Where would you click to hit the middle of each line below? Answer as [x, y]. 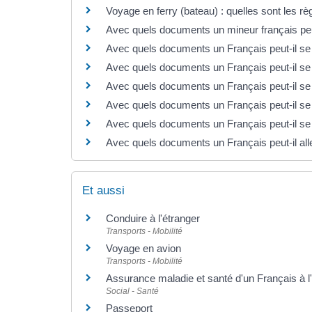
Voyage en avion [143, 248]
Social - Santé [132, 291]
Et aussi [103, 190]
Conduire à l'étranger [153, 218]
